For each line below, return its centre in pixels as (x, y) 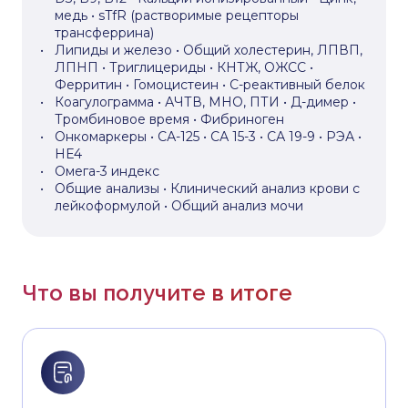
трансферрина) (104, 33)
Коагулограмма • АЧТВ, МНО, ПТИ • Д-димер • (205, 102)
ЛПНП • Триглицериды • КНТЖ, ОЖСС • (184, 67)
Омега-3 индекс (107, 171)
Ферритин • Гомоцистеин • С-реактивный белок (210, 85)
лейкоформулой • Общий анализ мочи (179, 206)
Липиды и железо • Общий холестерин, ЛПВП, (209, 50)
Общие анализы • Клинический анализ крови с (207, 189)
